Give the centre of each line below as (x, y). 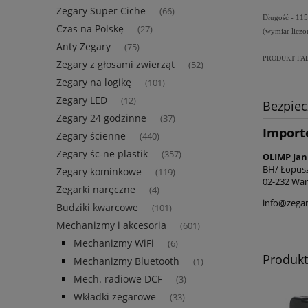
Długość (277, 18)
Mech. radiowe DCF (118, 279)
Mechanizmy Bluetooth (126, 261)
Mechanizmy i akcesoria (111, 225)
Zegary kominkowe (99, 172)
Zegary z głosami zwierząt (115, 65)
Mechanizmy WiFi (114, 243)
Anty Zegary (84, 47)
